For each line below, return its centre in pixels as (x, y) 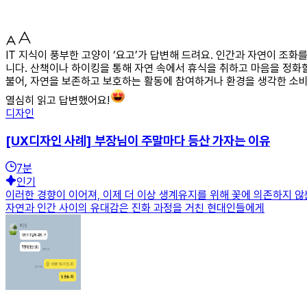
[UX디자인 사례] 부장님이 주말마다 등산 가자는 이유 (138, 140)
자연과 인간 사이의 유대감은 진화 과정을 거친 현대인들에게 (135, 208)
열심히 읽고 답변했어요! (58, 100)
